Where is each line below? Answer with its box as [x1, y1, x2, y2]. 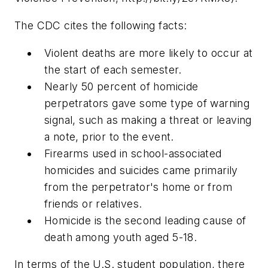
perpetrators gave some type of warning [44, 96, 250, 109]
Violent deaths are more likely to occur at [44, 46, 253, 59]
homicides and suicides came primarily [44, 163, 238, 176]
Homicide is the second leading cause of [44, 214, 246, 227]
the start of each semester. [44, 63, 182, 76]
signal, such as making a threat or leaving [44, 113, 252, 126]
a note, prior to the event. [44, 130, 174, 143]
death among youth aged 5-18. [44, 230, 197, 243]
